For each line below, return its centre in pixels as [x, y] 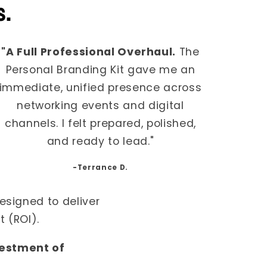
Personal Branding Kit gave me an [100, 69]
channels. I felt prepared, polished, [100, 123]
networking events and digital [100, 105]
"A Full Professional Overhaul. [89, 52]
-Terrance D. [101, 168]
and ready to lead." [100, 141]
